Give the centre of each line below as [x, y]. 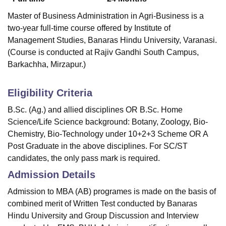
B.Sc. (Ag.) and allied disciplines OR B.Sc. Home [95, 110]
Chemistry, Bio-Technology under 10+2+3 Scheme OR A [108, 134]
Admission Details [51, 175]
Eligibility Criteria [50, 93]
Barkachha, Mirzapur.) [47, 65]
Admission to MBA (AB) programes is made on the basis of [112, 192]
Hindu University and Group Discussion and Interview [103, 216]
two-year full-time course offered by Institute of [89, 28]
